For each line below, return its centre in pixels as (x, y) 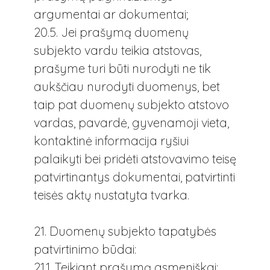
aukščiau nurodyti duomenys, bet (127, 86)
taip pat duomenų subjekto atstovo (131, 104)
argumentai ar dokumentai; (111, 14)
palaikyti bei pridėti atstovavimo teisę (135, 159)
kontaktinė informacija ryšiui (111, 140)
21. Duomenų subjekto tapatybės (125, 231)
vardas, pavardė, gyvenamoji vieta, (131, 122)
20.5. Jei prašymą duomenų (111, 32)
